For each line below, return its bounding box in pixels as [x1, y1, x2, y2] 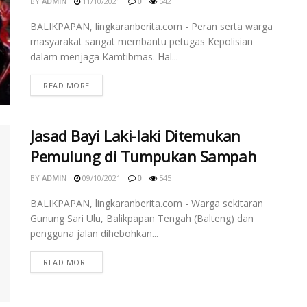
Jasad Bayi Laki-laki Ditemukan [30, 125, 241, 146]
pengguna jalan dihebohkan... [30, 226, 158, 240]
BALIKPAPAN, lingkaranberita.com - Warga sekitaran [30, 196, 263, 210]
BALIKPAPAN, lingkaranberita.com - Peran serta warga [30, 20, 273, 34]
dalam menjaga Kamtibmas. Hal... [30, 50, 178, 64]
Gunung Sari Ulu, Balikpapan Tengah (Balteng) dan [30, 211, 254, 225]
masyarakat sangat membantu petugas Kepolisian [30, 35, 253, 49]
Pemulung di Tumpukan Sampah [30, 145, 257, 167]
